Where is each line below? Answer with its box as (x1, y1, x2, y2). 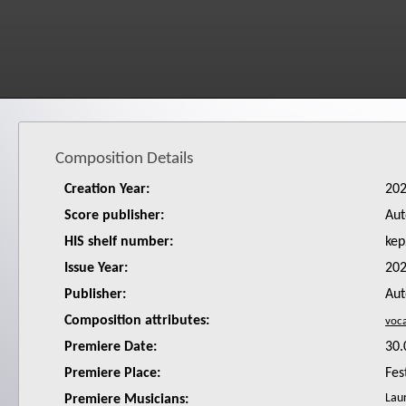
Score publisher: (64, 208, 164, 223)
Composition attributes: (64, 314, 209, 328)
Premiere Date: (64, 340, 157, 354)
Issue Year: (64, 261, 128, 275)
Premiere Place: (64, 366, 160, 381)
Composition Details (55, 150, 193, 168)
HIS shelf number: (64, 235, 173, 249)
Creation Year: (64, 182, 150, 197)
